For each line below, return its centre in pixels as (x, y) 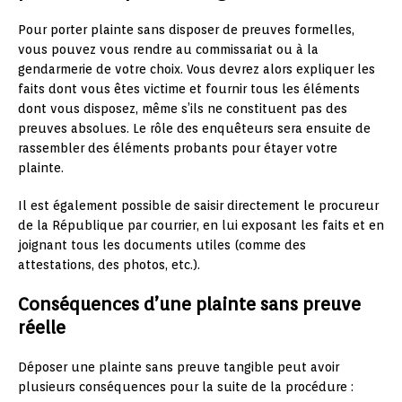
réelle (42, 327)
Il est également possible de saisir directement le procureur (198, 205)
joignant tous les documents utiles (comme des (162, 245)
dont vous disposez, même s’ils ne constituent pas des (183, 108)
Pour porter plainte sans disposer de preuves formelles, (186, 29)
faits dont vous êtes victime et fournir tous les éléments (189, 88)
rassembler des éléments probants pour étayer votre (178, 148)
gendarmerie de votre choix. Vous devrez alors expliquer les (197, 69)
